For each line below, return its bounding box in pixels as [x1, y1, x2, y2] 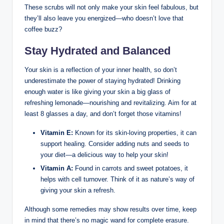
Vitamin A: [40, 164, 73, 172]
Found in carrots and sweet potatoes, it [73, 164, 188, 172]
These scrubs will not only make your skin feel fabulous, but [24, 3, 198, 11]
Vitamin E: [40, 128, 73, 136]
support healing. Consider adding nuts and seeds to [40, 139, 189, 147]
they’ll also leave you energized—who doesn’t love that [24, 14, 183, 22]
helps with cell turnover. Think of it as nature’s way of [40, 175, 194, 183]
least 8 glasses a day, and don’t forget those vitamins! [24, 109, 181, 117]
